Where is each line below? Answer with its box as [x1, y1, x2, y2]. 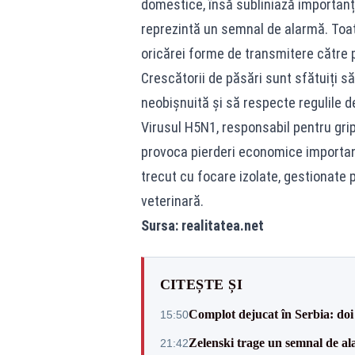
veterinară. [140, 193, 204, 209]
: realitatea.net [174, 217, 267, 234]
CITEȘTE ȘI [159, 277, 242, 292]
